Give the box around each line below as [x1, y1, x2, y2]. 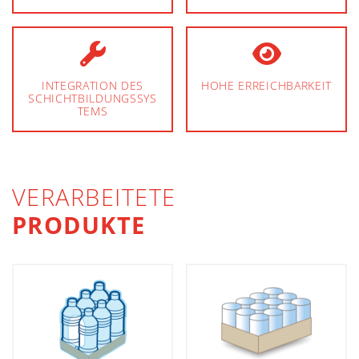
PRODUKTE [12, 209, 146, 242]
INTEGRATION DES [41, 78, 144, 94]
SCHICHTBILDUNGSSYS [28, 91, 157, 107]
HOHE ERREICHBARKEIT [200, 78, 333, 94]
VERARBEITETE [12, 181, 176, 214]
